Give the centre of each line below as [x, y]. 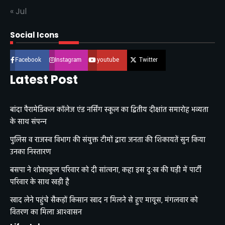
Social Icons [34, 35]
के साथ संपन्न [28, 122]
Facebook [28, 60]
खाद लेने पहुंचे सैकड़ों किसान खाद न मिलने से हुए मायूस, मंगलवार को [104, 200]
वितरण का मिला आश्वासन [46, 212]
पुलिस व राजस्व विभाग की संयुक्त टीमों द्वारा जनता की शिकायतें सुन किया [108, 140]
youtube [108, 60]
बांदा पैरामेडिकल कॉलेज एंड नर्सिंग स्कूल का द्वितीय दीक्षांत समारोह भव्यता [109, 110]
